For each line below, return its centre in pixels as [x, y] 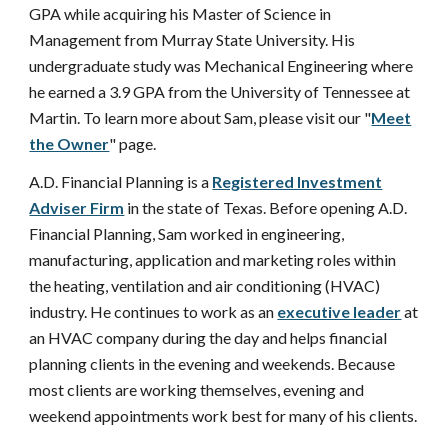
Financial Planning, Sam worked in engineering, [187, 233]
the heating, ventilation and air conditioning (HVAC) [205, 285]
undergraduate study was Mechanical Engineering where [221, 65]
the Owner [69, 143]
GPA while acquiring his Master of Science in [180, 13]
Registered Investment [297, 181]
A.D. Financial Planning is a [119, 181]
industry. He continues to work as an [152, 311]
